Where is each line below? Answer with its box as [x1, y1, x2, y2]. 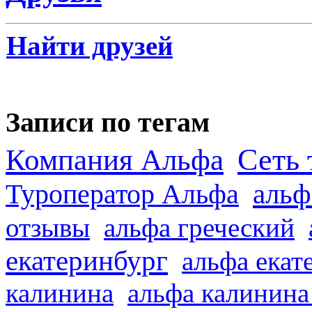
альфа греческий [104, 212, 295, 243]
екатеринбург [6, 244, 168, 277]
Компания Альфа [6, 143, 224, 177]
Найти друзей [6, 31, 173, 61]
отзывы [6, 212, 90, 243]
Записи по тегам [6, 106, 210, 138]
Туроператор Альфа [6, 178, 239, 210]
